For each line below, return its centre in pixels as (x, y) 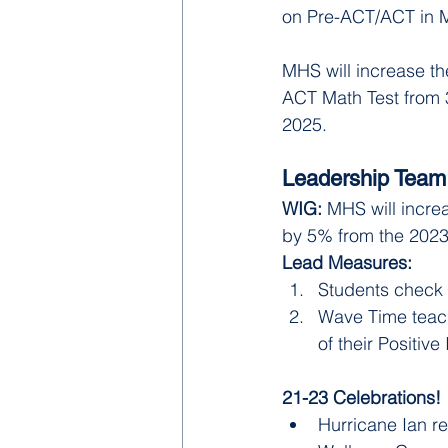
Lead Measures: (347, 262)
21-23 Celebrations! (364, 397)
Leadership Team (364, 178)
